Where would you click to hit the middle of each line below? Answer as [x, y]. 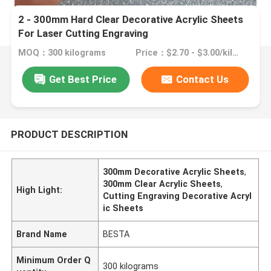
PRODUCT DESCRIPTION [69, 134]
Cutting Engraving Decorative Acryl [178, 196]
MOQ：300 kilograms [62, 53]
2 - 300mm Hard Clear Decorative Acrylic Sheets [131, 20]
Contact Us [203, 79]
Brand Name [42, 234]
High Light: [40, 190]
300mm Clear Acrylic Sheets [162, 184]
